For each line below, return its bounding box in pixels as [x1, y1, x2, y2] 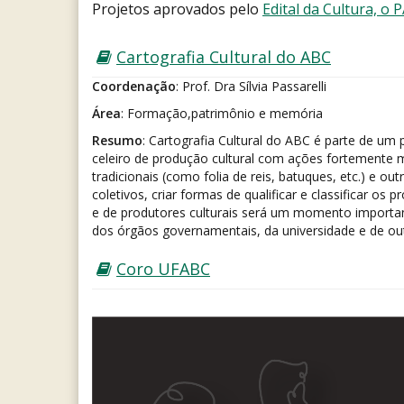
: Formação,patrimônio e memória [121, 105, 323, 122]
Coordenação [92, 78, 176, 95]
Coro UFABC [116, 258, 210, 280]
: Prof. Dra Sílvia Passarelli [176, 78, 326, 95]
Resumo [92, 132, 142, 149]
